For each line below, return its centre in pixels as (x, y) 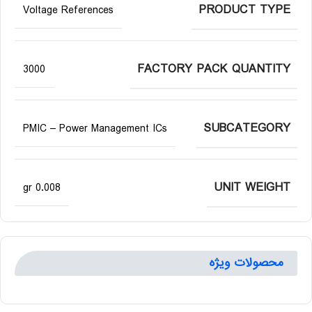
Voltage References (68, 10)
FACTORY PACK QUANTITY (214, 69)
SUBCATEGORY (247, 128)
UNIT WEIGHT (252, 188)
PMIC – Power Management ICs (95, 129)
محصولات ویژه (246, 263)
